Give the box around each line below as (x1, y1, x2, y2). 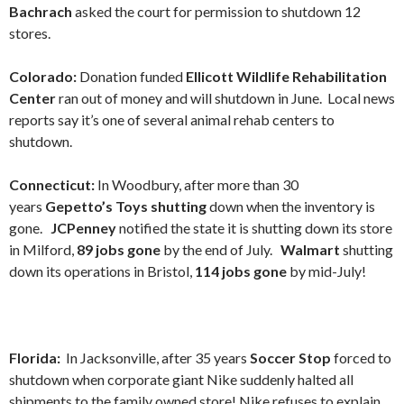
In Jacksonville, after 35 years (66, 349, 250, 366)
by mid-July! (287, 262, 366, 280)
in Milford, (9, 241, 74, 258)
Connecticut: (9, 176, 97, 193)
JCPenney (48, 219, 116, 236)
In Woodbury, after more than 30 (97, 176, 298, 193)
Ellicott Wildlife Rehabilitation (186, 68, 387, 85)
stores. (9, 24, 50, 41)
